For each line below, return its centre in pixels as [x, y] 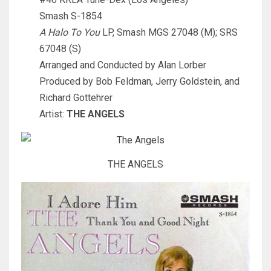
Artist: [53, 114]
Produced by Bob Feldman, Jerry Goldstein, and [139, 81]
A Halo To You [70, 32]
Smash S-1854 [71, 16]
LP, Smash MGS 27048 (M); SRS [169, 32]
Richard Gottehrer [76, 97]
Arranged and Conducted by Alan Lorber [123, 65]
